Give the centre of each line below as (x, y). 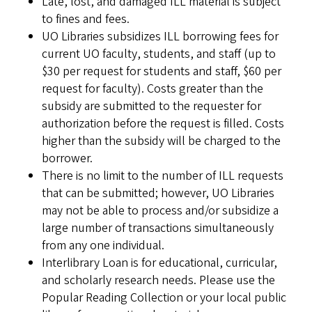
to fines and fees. (86, 19)
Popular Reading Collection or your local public (164, 298)
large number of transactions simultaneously (158, 228)
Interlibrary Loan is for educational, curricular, (159, 263)
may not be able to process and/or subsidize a (160, 211)
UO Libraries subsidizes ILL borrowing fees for (160, 37)
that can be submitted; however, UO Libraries (158, 193)
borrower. (69, 158)
